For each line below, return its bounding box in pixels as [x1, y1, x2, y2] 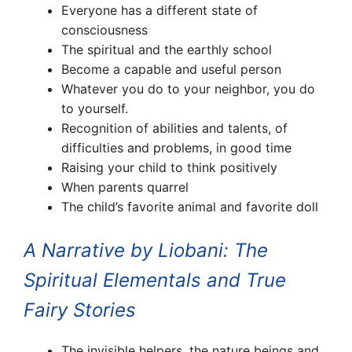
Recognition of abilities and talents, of [61, 119, 288, 136]
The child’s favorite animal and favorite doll [61, 198, 318, 214]
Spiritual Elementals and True [24, 268, 286, 291]
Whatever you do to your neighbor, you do [61, 80, 315, 97]
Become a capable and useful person [61, 60, 281, 77]
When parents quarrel [61, 178, 189, 195]
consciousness [61, 21, 148, 38]
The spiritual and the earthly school [61, 41, 272, 57]
